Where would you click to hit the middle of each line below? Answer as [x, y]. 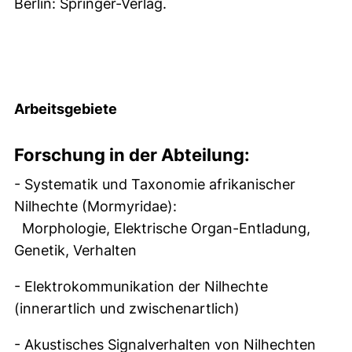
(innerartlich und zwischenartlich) [127, 308]
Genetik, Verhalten [75, 250]
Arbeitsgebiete [66, 109]
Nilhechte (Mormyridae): [95, 206]
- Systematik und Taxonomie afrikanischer [155, 184]
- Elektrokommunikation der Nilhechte [141, 286]
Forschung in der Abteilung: [132, 155]
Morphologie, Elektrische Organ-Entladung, [162, 228]
